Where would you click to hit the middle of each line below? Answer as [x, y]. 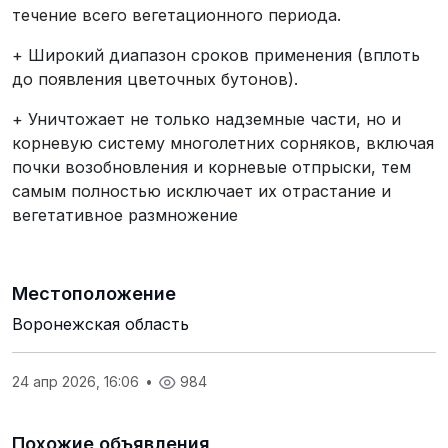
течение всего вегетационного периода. [176, 14]
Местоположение [94, 293]
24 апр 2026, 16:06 [77, 381]
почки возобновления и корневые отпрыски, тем [211, 166]
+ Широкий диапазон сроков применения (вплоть [216, 54]
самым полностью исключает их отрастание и [201, 190]
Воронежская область [100, 323]
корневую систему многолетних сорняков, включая [223, 142]
